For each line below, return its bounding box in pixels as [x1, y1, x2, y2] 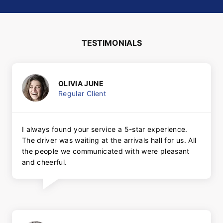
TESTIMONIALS [81, 38, 142, 48]
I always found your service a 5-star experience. [22, 125, 188, 134]
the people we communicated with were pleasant [22, 147, 190, 156]
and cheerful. [22, 158, 67, 167]
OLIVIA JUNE [58, 79, 104, 88]
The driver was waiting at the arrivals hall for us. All [22, 136, 197, 145]
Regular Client [58, 89, 106, 98]
